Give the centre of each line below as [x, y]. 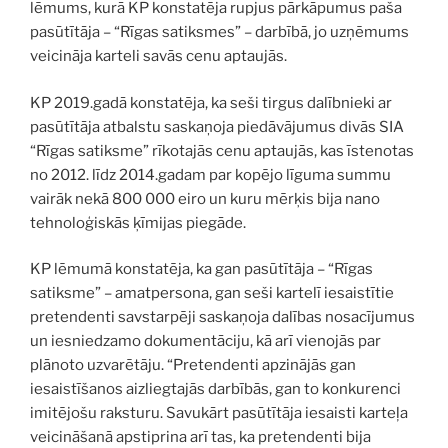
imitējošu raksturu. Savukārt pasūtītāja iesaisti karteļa [219, 413]
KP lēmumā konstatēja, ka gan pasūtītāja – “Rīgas [201, 269]
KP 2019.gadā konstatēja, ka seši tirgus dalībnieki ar [211, 102]
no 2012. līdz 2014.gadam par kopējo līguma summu [210, 174]
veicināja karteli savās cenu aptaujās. [158, 56]
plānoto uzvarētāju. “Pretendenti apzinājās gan [193, 365]
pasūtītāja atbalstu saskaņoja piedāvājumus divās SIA [217, 126]
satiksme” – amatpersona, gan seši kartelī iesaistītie [212, 293]
